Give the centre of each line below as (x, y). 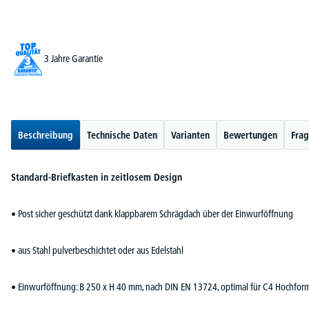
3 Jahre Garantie (73, 59)
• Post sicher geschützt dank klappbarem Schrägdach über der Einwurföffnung (152, 213)
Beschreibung (46, 135)
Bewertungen (250, 135)
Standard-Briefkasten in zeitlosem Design (97, 177)
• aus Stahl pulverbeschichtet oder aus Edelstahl (97, 250)
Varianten (190, 135)
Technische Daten (122, 135)
